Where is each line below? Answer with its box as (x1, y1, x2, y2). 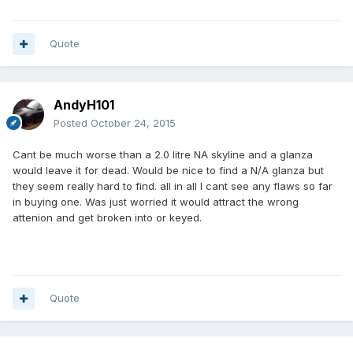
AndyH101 (54, 97, 114, 113)
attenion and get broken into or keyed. (13, 211, 202, 225)
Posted (54, 117, 91, 130)
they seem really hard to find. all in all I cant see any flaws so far (13, 180, 333, 193)
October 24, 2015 (91, 117, 176, 130)
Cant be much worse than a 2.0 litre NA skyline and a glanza (13, 148, 313, 162)
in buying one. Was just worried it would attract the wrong (13, 195, 299, 209)
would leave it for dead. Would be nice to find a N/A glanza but (13, 164, 324, 177)
